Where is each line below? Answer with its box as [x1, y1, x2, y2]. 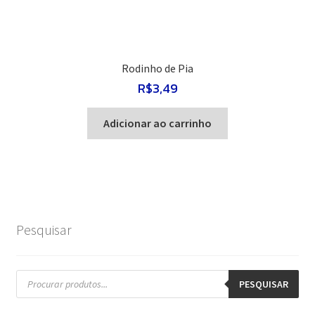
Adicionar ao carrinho [103, 116, 212, 131]
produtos [15, 277, 55, 290]
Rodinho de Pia [122, 60, 193, 75]
